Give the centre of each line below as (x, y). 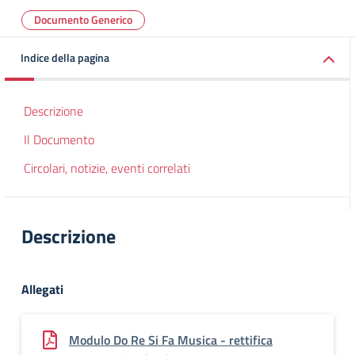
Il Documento (59, 139)
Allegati (42, 289)
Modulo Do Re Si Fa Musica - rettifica (171, 340)
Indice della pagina (65, 57)
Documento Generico (83, 19)
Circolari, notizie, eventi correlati (107, 168)
